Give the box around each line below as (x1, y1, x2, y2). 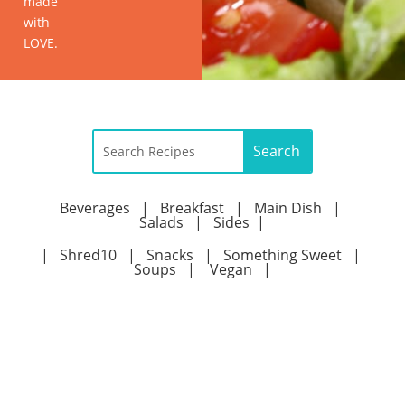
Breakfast (160, 197, 225, 218)
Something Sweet (222, 244, 353, 265)
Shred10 (59, 244, 127, 265)
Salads (139, 212, 184, 232)
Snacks (146, 244, 193, 265)
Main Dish (254, 197, 323, 218)
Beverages (60, 197, 131, 218)
